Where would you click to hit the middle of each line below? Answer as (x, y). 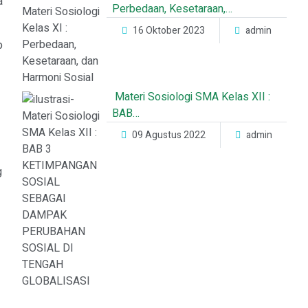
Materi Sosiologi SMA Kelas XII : (191, 97)
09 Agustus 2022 (169, 135)
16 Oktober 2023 (168, 31)
